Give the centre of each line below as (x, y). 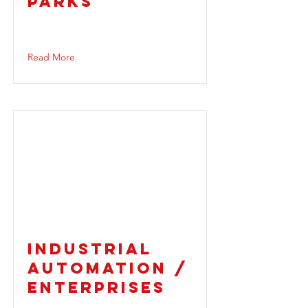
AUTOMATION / (108, 268)
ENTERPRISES (97, 287)
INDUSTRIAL (90, 249)
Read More (51, 57)
